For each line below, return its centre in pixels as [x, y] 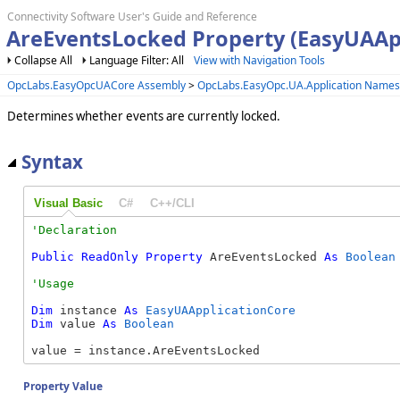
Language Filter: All [138, 60]
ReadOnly [110, 256]
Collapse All [43, 60]
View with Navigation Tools [259, 60]
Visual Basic [68, 203]
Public [53, 256]
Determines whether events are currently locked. [144, 116]
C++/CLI [172, 203]
